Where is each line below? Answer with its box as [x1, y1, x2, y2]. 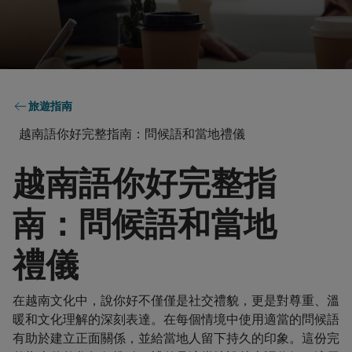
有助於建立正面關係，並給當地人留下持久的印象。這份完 [13, 329, 339, 346]
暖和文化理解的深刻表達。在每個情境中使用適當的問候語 [13, 310, 339, 328]
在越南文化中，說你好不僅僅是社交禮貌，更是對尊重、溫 [13, 291, 339, 309]
